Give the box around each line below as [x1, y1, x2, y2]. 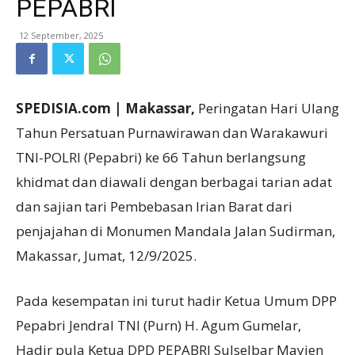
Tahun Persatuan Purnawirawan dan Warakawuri [16, 124, 328, 143]
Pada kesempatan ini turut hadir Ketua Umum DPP [16, 292, 337, 311]
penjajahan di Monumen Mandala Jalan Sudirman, [16, 222, 335, 241]
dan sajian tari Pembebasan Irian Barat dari [16, 197, 292, 216]
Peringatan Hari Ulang [195, 99, 339, 118]
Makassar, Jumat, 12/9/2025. [16, 246, 197, 265]
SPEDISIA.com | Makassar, [16, 99, 195, 118]
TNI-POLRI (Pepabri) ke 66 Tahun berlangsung [16, 148, 306, 167]
